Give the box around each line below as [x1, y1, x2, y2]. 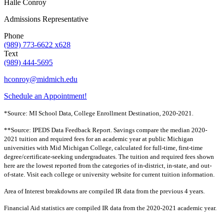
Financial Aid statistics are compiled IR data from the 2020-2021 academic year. [4, 204, 217, 212]
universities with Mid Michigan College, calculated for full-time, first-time [4, 144, 203, 152]
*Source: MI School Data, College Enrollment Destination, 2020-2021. [4, 110, 193, 117]
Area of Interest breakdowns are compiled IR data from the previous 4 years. [4, 187, 205, 195]
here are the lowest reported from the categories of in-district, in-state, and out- [4, 162, 212, 170]
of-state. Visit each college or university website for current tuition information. [4, 171, 215, 179]
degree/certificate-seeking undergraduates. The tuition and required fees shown [4, 153, 214, 161]
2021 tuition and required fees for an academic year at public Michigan [4, 135, 193, 143]
